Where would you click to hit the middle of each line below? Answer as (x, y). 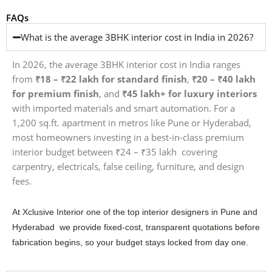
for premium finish (56, 94)
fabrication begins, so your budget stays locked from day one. (130, 242)
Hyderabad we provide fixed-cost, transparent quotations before (136, 227)
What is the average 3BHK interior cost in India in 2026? (137, 37)
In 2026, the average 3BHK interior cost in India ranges (126, 65)
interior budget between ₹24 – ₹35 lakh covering (115, 152)
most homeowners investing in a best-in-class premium (128, 138)
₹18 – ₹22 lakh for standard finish (111, 79)
